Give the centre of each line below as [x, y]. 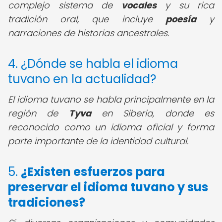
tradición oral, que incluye [87, 19]
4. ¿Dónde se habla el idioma [93, 64]
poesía [181, 19]
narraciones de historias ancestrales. [88, 33]
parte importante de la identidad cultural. [98, 141]
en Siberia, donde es [153, 113]
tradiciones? [47, 202]
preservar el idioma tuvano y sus [108, 187]
